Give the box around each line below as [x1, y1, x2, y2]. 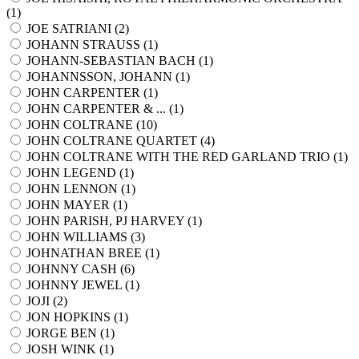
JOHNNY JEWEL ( [26, 278, 129, 292]
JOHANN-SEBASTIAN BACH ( [26, 54, 203, 67]
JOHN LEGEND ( [26, 166, 123, 179]
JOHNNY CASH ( [26, 262, 124, 276]
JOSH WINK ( [26, 342, 103, 356]
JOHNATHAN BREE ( [26, 246, 149, 260]
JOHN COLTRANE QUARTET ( [26, 134, 204, 147]
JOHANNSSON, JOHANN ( [26, 70, 179, 83]
